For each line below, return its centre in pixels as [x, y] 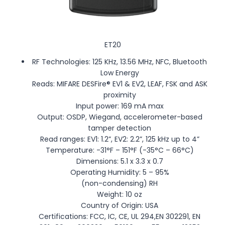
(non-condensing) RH [120, 183]
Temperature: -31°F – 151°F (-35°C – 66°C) [120, 150]
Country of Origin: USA [120, 205]
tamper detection [120, 128]
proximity [120, 95]
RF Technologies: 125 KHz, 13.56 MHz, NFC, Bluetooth [120, 62]
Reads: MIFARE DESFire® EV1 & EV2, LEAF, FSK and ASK [120, 84]
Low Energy [120, 73]
